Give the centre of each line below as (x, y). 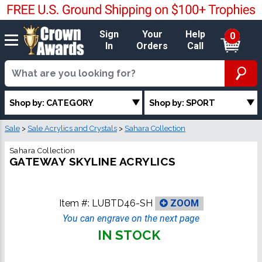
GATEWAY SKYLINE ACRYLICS (93, 162)
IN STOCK (129, 235)
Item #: (75, 203)
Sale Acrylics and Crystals (72, 129)
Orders (152, 46)
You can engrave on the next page (131, 219)
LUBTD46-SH (122, 203)
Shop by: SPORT (182, 102)
